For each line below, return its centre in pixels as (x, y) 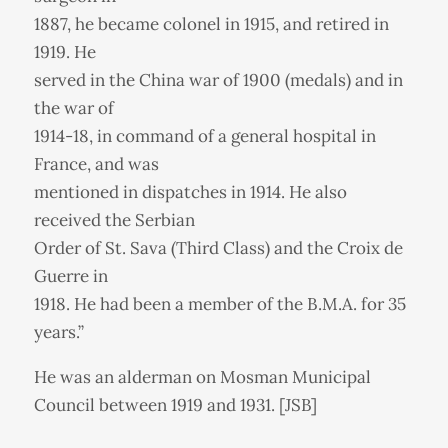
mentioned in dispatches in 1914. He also (190, 191)
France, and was (96, 163)
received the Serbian (114, 219)
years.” (58, 331)
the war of (73, 107)
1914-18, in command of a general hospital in (204, 135)
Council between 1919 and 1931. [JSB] (175, 404)
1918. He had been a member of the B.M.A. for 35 (219, 303)
